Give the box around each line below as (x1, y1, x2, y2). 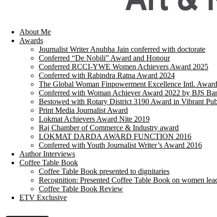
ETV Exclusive (19, 193, 67, 201)
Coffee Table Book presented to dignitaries (39, 167, 170, 175)
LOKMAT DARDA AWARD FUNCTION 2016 (39, 132, 191, 140)
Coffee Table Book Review (39, 185, 123, 193)
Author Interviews (19, 150, 75, 158)
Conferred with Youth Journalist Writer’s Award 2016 (39, 141, 202, 149)
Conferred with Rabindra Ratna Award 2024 (39, 71, 175, 79)
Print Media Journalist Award (39, 106, 128, 114)
